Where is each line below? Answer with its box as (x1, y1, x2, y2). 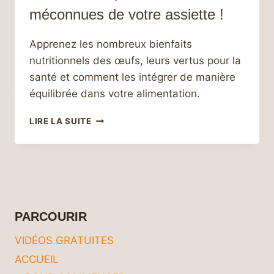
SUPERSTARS (91, 152, 150, 162)
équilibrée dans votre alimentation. (29, 87, 200, 100)
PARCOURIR (15, 209, 87, 223)
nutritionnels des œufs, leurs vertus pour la (29, 54, 241, 67)
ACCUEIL (15, 253, 59, 265)
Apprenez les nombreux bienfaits (29, 38, 192, 51)
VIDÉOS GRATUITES (15, 234, 114, 247)
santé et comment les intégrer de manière (29, 71, 235, 84)
